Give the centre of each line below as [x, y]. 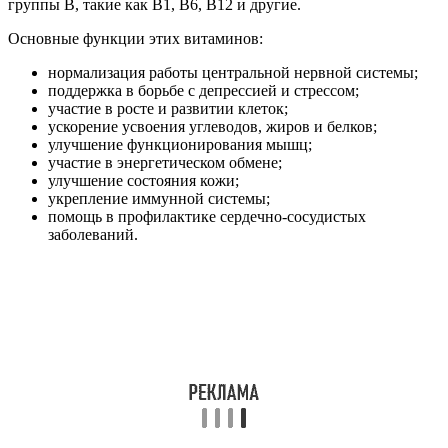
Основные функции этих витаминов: [135, 38]
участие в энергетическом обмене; [165, 162]
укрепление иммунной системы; [159, 198]
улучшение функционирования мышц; [180, 144]
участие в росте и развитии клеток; [168, 108]
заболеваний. [93, 234]
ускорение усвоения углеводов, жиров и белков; [212, 126]
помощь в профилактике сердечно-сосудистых [207, 216]
